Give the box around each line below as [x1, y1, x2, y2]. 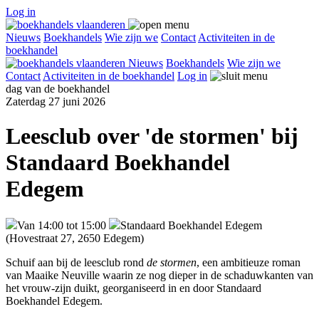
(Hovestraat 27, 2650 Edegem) [6, 231, 144, 244]
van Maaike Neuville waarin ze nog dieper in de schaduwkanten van [6, 268, 313, 281]
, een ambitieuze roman [197, 256, 300, 268]
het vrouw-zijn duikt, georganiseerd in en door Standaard [6, 281, 261, 294]
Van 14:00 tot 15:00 [17, 219, 106, 231]
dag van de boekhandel [6, 83, 110, 95]
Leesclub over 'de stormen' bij [6, 123, 298, 150]
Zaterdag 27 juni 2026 [6, 95, 105, 108]
